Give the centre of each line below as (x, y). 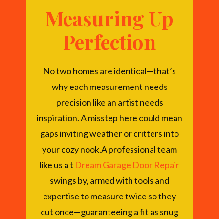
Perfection (109, 42)
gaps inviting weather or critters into (109, 133)
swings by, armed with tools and (109, 180)
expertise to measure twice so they (109, 196)
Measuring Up (109, 18)
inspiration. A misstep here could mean (109, 118)
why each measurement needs (109, 87)
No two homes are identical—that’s (109, 71)
